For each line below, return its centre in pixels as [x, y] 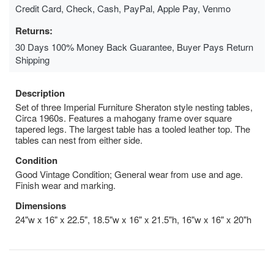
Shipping [32, 59]
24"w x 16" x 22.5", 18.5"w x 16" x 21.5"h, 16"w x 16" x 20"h [133, 219]
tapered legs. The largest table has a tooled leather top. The [133, 128]
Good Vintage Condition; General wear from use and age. [129, 174]
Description [40, 93]
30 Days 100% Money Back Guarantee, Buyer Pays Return [134, 46]
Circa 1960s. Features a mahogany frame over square [124, 117]
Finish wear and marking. [65, 185]
